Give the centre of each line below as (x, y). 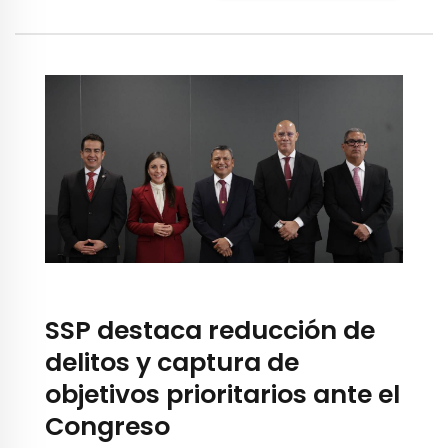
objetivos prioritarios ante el (222, 395)
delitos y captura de (172, 363)
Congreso (107, 427)
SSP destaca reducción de (210, 331)
